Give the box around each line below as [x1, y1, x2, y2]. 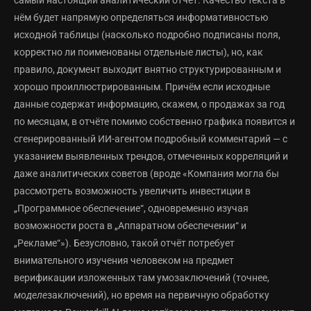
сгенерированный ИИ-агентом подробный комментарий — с [14, 133, 287, 145]
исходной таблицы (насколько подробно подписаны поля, [14, 29, 280, 41]
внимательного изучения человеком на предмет [14, 255, 234, 267]
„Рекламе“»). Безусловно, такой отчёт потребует [14, 237, 235, 249]
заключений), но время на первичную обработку [47, 289, 269, 301]
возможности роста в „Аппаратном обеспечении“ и [14, 220, 246, 232]
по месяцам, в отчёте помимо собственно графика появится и [14, 116, 295, 128]
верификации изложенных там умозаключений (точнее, [14, 272, 269, 284]
